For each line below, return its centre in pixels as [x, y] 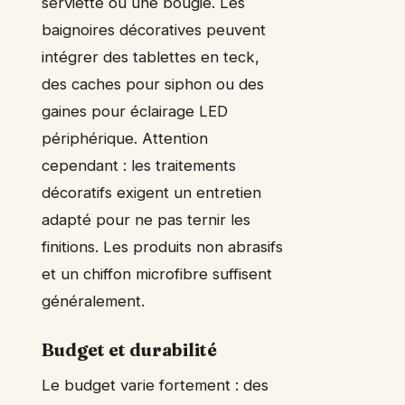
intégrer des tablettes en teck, [151, 57]
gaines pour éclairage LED [135, 112]
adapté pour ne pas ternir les [146, 220]
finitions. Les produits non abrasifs [162, 247]
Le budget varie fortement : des [155, 386]
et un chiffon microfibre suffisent [157, 274]
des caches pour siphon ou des [153, 85]
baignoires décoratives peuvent [154, 30]
